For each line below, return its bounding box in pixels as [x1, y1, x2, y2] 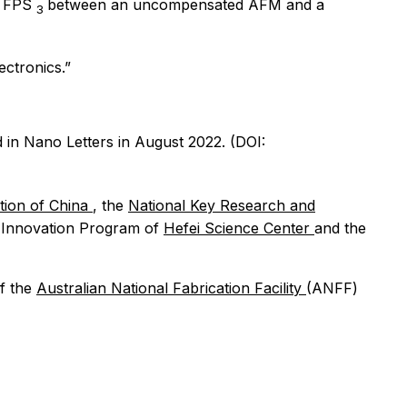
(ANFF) [306, 278, 358, 297]
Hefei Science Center [164, 218, 314, 237]
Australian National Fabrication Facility [36, 278, 306, 297]
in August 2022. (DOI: [118, 133, 265, 152]
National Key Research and [128, 195, 315, 214]
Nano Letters [24, 133, 118, 152]
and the [314, 218, 366, 237]
